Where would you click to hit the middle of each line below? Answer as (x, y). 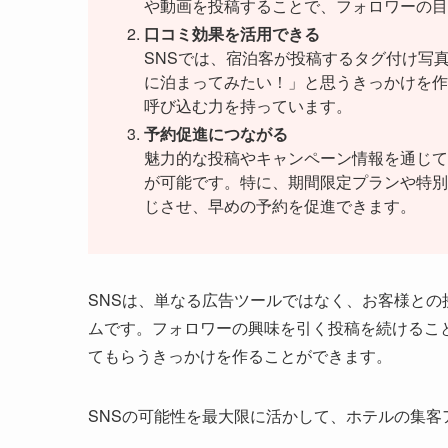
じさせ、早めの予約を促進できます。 (280, 206)
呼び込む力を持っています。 (248, 106)
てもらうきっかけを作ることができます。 (240, 356)
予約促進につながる (216, 134)
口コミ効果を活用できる (232, 34)
